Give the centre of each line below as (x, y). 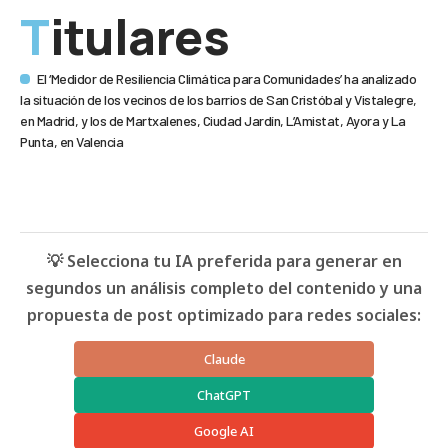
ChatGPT (224, 394)
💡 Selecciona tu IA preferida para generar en (224, 260)
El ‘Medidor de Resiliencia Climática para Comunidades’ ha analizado (226, 78)
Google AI (224, 430)
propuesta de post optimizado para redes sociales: (224, 314)
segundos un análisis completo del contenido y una (224, 287)
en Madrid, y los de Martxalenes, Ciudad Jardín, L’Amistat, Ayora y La (213, 120)
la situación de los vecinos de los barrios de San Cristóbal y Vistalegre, (218, 99)
